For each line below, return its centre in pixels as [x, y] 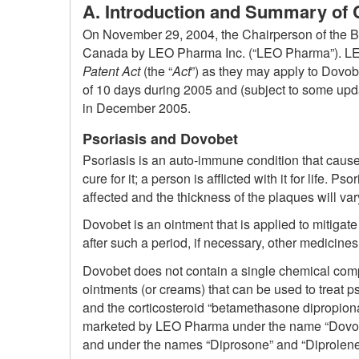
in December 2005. [137, 108]
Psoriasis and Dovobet [160, 139]
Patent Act [111, 71]
